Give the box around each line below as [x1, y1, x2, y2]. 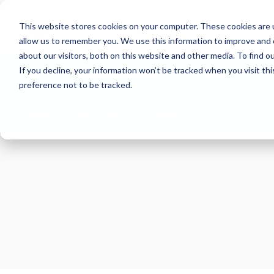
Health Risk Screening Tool [70, 70, 173, 81]
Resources [77, 106, 119, 117]
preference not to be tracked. [18, 79, 132, 90]
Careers [148, 106, 179, 117]
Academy [202, 70, 239, 81]
